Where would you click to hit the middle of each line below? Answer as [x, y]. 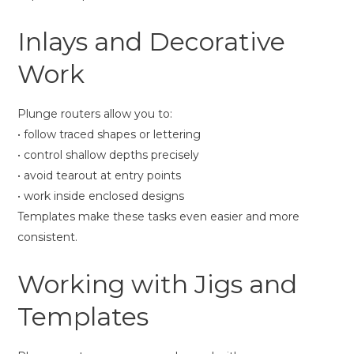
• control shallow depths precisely [108, 155]
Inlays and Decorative [151, 42]
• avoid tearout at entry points [99, 176]
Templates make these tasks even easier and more [158, 217]
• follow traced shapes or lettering [109, 135]
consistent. [47, 237]
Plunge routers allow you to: [95, 114]
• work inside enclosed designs [101, 196]
